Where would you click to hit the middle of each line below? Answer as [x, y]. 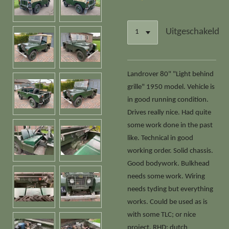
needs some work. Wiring [166, 176]
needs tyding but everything [170, 189]
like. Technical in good [160, 138]
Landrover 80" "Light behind [170, 74]
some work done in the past [170, 125]
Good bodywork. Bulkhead [168, 164]
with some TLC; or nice [162, 215]
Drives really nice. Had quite [169, 112]
